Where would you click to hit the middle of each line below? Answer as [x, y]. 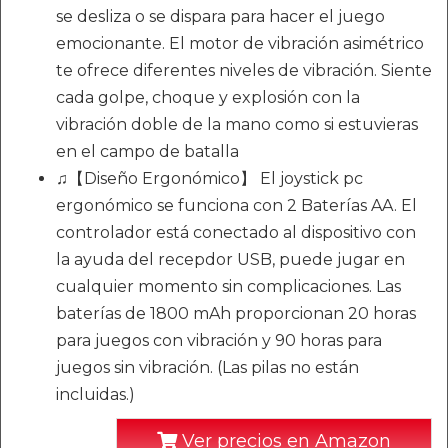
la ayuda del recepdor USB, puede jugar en [230, 259]
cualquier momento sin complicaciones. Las [228, 286]
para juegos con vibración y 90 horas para [219, 340]
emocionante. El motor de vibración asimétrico [240, 43]
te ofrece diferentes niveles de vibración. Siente [244, 70]
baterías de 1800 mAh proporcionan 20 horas [236, 313]
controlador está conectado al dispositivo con [236, 232]
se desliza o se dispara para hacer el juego [220, 16]
